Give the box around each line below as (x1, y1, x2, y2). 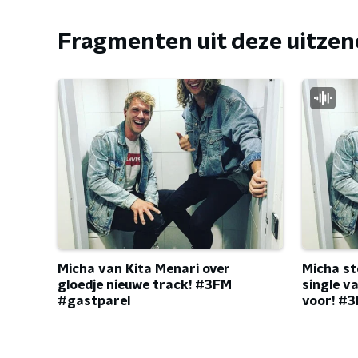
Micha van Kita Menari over (58, 263, 230, 276)
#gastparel (58, 295, 130, 308)
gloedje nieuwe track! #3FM (58, 279, 232, 292)
